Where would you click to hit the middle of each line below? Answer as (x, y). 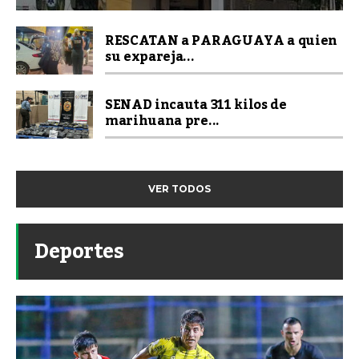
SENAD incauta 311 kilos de (196, 105)
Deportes (79, 251)
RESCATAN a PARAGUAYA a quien (222, 40)
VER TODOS (179, 188)
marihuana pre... (162, 121)
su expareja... (150, 56)
